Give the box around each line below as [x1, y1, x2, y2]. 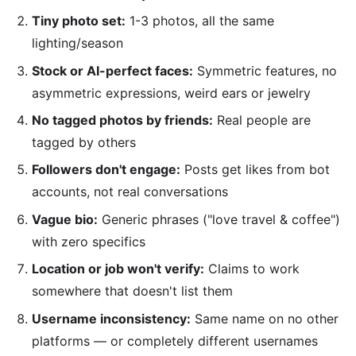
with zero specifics [32, 233, 145, 250]
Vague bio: [32, 211, 98, 227]
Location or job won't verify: [32, 261, 204, 277]
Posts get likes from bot [180, 161, 330, 178]
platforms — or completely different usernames [32, 332, 318, 349]
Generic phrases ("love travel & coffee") [98, 211, 340, 227]
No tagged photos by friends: [32, 111, 213, 128]
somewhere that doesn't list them [32, 283, 233, 300]
